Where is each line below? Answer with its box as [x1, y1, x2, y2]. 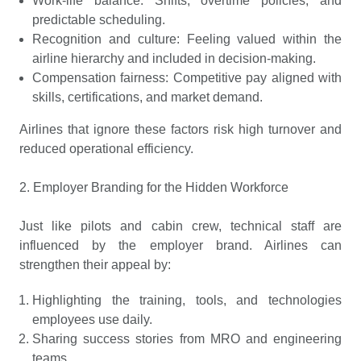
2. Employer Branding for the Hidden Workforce [19, 180, 288, 194]
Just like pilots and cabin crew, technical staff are [19, 219, 342, 233]
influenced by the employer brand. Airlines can [19, 239, 342, 252]
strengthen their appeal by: [19, 258, 171, 272]
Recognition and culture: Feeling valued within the [32, 32, 342, 46]
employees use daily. [32, 313, 152, 326]
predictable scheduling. [32, 13, 165, 27]
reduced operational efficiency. [19, 142, 193, 156]
